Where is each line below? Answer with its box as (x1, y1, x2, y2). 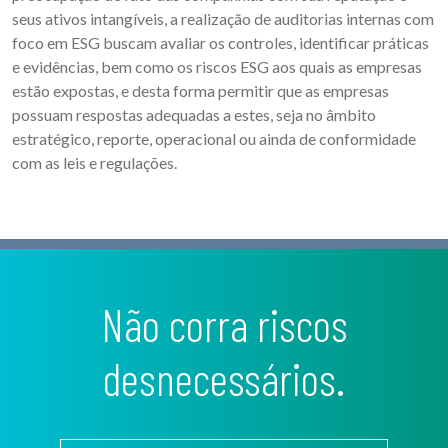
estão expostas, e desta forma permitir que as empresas (12, 81, 389, 101)
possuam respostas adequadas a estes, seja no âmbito (12, 105, 376, 125)
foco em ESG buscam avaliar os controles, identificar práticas (12, 33, 429, 53)
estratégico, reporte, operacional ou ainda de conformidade (12, 129, 416, 149)
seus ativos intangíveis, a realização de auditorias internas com (12, 9, 434, 29)
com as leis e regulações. (12, 153, 177, 173)
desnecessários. (103, 351, 345, 406)
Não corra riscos (100, 297, 124, 352)
